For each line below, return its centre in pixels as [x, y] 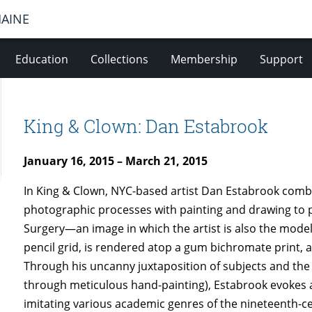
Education [41, 59]
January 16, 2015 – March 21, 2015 [116, 161]
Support [281, 59]
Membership [204, 59]
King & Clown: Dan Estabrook [146, 126]
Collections [119, 59]
